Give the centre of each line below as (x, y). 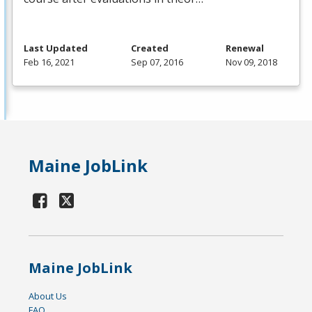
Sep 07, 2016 (157, 62)
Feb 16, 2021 (49, 62)
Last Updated (56, 48)
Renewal (245, 48)
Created (149, 48)
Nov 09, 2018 (251, 62)
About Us (48, 296)
